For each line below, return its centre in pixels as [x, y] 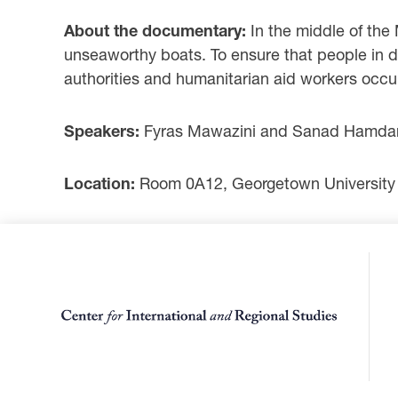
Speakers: [102, 131]
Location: [99, 183]
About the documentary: [157, 30]
